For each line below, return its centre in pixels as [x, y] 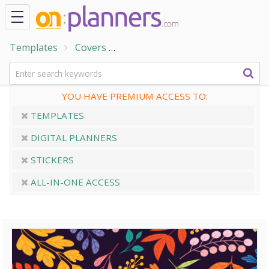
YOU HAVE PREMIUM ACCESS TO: [134, 96]
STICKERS [51, 160]
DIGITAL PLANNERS [73, 138]
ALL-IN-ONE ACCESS [74, 182]
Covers [91, 47]
